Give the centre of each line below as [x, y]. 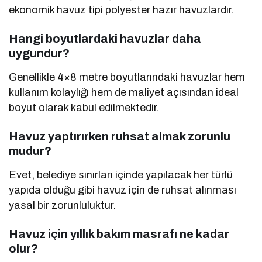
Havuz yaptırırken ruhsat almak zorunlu [120, 137]
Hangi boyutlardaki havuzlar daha [105, 39]
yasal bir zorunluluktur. [63, 206]
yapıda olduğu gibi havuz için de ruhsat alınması [123, 190]
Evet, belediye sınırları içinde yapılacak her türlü [121, 175]
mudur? [30, 151]
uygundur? [39, 54]
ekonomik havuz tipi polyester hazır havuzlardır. [122, 10]
